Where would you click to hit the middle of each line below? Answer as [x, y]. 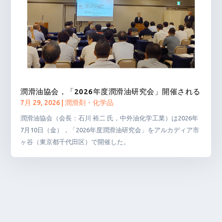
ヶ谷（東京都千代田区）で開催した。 [75, 141]
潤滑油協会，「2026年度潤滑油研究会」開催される [111, 91]
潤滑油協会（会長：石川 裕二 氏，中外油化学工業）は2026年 [110, 118]
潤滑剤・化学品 [89, 102]
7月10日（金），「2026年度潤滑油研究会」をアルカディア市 [110, 130]
